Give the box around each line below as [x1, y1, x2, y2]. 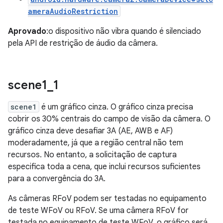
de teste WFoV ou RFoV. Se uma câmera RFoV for [8, 205, 189, 216]
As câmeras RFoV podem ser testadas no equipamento [8, 193, 207, 204]
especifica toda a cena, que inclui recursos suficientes [8, 161, 201, 172]
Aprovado [8, 26, 46, 36]
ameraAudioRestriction [28, 6, 118, 16]
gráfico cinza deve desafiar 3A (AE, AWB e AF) [8, 125, 173, 136]
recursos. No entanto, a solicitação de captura [8, 149, 177, 160]
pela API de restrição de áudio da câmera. [8, 38, 158, 48]
